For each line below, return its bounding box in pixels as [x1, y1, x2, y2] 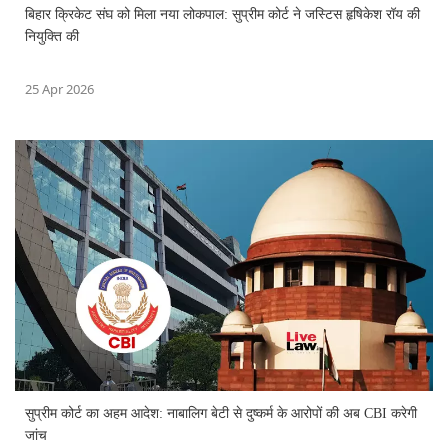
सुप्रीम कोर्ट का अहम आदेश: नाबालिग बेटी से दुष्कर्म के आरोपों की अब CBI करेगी [25, 405, 417, 421]
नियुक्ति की [25, 28, 79, 44]
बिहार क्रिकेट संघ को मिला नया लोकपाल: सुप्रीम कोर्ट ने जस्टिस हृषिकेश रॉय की [25, 6, 420, 22]
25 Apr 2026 [25, 79, 94, 98]
